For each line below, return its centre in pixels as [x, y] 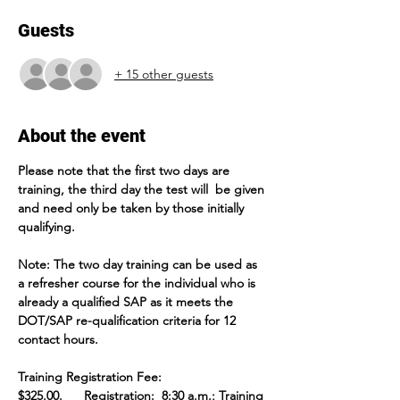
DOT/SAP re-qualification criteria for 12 [129, 321]
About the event [82, 136]
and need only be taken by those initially [133, 208]
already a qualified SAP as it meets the [127, 302]
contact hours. [62, 339]
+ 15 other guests [164, 74]
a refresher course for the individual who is [138, 283]
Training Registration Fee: [92, 377]
